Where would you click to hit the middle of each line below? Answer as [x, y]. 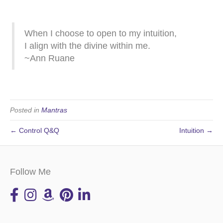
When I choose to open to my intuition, [101, 33]
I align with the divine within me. [87, 46]
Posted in [26, 110]
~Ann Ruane [50, 58]
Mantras [54, 110]
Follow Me [30, 171]
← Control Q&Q [35, 130]
